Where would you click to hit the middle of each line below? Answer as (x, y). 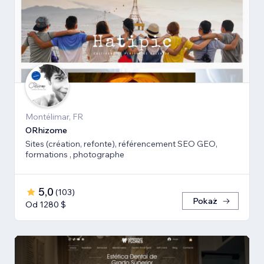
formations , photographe (75, 154)
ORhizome (46, 130)
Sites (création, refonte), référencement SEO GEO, (121, 143)
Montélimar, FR (54, 116)
